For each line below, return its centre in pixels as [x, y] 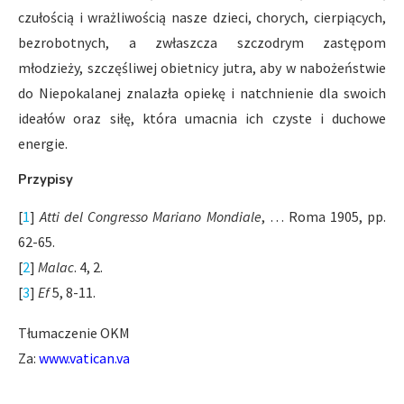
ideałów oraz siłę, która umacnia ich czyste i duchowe [202, 118]
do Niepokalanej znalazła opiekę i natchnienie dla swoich [202, 92]
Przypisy [46, 179]
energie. [43, 143]
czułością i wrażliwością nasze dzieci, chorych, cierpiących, [202, 17]
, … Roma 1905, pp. [324, 216]
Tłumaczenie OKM [74, 332]
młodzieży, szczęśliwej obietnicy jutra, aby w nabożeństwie [202, 67]
